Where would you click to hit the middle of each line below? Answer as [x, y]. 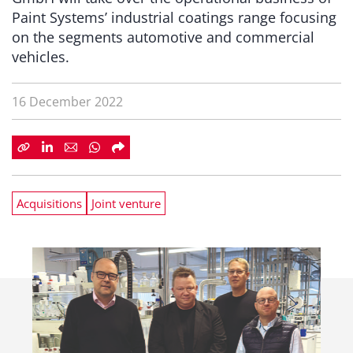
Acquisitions [49, 203]
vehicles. [41, 57]
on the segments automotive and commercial [163, 37]
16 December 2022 [67, 102]
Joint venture [126, 203]
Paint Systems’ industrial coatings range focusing [174, 17]
